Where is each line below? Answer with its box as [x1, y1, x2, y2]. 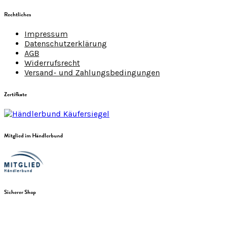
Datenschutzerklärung [24, 39, 107, 49]
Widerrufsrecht [24, 58, 80, 68]
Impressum [24, 29, 68, 39]
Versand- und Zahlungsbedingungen [24, 68, 160, 78]
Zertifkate [4, 90, 27, 99]
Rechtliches [4, 10, 31, 19]
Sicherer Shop [4, 188, 36, 197]
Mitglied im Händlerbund [4, 131, 63, 140]
